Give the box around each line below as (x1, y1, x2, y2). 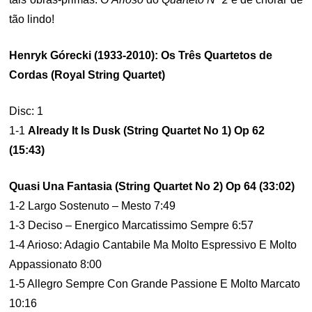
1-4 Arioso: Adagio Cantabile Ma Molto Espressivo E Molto (9, 239, 297, 251)
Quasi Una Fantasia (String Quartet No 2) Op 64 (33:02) (9, 180, 295, 192)
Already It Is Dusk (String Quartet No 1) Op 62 (28, 125, 265, 136)
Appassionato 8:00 (9, 258, 102, 270)
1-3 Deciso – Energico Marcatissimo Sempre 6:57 (9, 219, 254, 231)
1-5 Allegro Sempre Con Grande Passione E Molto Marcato (9, 278, 301, 290)
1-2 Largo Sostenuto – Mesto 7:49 (9, 200, 176, 212)
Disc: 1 (9, 105, 44, 117)
